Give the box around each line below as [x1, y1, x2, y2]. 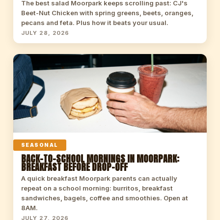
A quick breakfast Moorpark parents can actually [21, 174, 177, 182]
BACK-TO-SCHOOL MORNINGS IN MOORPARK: [21, 152, 179, 165]
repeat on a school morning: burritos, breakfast [21, 184, 173, 192]
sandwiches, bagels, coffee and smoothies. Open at [21, 194, 188, 202]
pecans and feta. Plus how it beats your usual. [21, 19, 168, 27]
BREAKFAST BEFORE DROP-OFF [21, 160, 128, 174]
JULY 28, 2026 [21, 29, 70, 36]
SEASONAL [21, 142, 58, 148]
